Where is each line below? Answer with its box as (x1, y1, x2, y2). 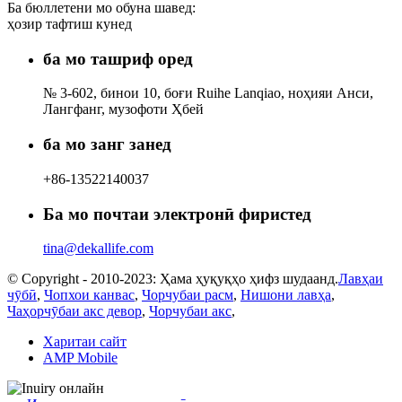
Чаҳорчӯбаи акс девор (7, 303, 142, 319)
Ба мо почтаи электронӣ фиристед (43, 204, 311, 223)
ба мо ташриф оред (43, 48, 193, 68)
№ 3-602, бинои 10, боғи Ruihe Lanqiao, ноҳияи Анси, (43, 85, 373, 101)
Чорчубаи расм (142, 287, 233, 303)
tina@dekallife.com (43, 240, 153, 257)
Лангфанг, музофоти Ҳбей (43, 101, 204, 118)
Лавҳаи (338, 271, 383, 287)
